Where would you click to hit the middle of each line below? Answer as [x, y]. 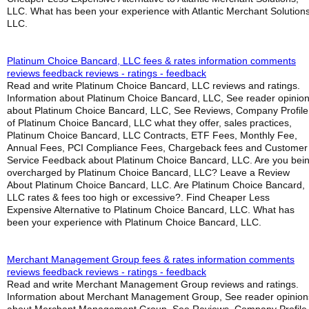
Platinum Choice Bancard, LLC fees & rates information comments [151, 61]
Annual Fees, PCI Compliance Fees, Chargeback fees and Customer [157, 148]
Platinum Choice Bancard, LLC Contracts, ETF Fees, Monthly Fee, [152, 135]
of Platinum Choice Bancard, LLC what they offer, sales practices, [149, 123]
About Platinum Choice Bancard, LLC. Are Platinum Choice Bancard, [156, 185]
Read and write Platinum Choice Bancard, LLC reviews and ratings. [153, 86]
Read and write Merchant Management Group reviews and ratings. [153, 284]
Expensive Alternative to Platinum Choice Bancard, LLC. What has [151, 210]
